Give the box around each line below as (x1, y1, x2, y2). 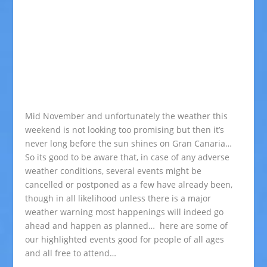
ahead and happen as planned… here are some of (25, 220, 228, 231)
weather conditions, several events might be (25, 165, 202, 176)
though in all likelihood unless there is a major (25, 193, 212, 204)
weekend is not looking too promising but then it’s (25, 124, 225, 135)
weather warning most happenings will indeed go (25, 206, 224, 218)
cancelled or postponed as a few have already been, (25, 179, 233, 190)
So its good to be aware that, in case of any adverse (25, 151, 230, 163)
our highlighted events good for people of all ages (25, 234, 225, 245)
